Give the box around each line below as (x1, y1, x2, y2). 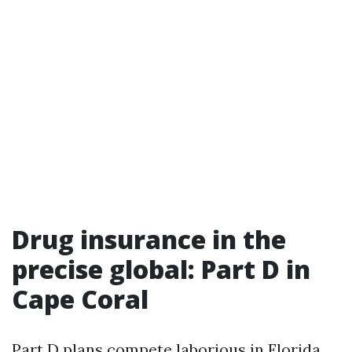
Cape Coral (12, 282, 148, 316)
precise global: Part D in (12, 252, 310, 286)
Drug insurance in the (12, 222, 286, 256)
